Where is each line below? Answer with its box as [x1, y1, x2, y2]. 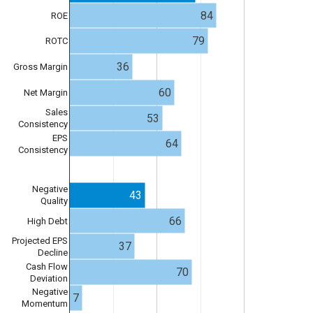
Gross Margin [13, 61, 68, 73]
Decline [38, 247, 68, 258]
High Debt [27, 215, 68, 226]
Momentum [22, 298, 68, 310]
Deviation [30, 272, 68, 284]
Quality [41, 196, 68, 207]
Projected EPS [12, 235, 68, 246]
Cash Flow [26, 261, 68, 272]
